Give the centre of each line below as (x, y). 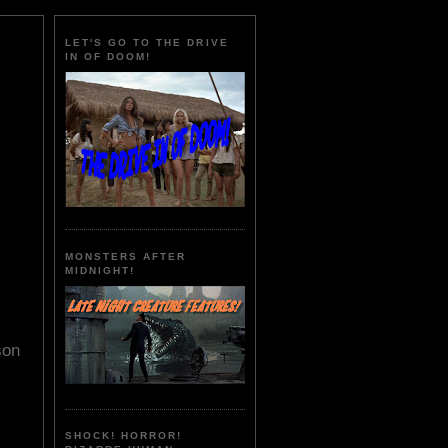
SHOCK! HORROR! (124, 436)
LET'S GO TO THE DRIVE (147, 43)
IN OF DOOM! (108, 57)
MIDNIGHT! (100, 270)
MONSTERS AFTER (126, 256)
